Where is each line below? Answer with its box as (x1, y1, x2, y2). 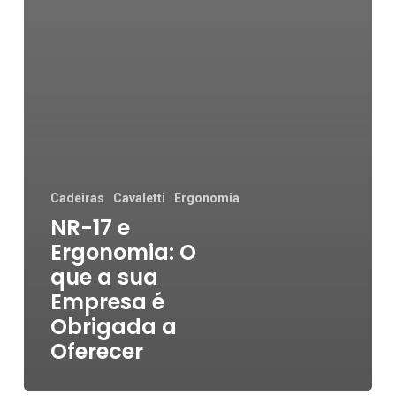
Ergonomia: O (49, 238, 196, 268)
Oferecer (49, 337, 143, 367)
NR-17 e (49, 213, 130, 243)
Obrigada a (49, 312, 177, 342)
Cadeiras (49, 191, 104, 206)
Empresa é (49, 287, 164, 317)
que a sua (49, 263, 158, 293)
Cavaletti (112, 191, 165, 206)
